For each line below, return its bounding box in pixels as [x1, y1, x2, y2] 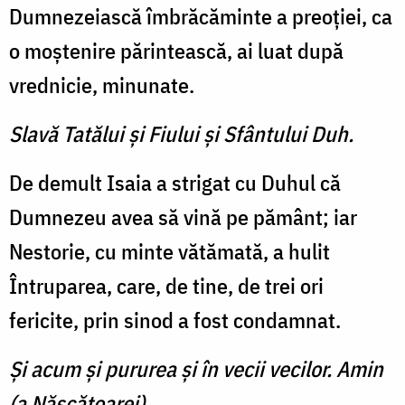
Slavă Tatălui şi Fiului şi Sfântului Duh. [9, 119, 353, 149]
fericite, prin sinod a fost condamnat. [9, 306, 341, 335]
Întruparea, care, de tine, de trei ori [9, 271, 324, 301]
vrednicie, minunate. [9, 71, 194, 100]
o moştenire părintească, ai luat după [9, 36, 344, 66]
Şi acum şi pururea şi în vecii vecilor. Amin [9, 354, 383, 384]
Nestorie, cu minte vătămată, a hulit [9, 237, 330, 267]
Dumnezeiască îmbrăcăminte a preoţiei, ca [9, 2, 392, 32]
